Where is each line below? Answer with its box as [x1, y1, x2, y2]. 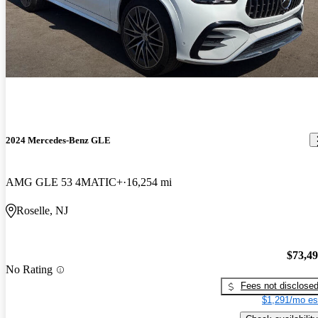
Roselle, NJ [16, 204, 68, 216]
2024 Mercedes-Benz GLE [6, 134, 111, 146]
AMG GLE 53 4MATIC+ [6, 175, 123, 188]
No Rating [6, 263, 53, 275]
